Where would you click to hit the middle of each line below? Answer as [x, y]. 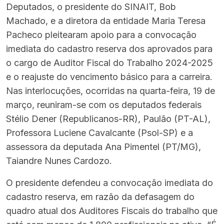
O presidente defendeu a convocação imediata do [109, 183]
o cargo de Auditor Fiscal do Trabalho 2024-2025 [109, 63]
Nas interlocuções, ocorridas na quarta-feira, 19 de [110, 91]
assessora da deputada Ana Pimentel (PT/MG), [103, 147]
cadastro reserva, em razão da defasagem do [100, 197]
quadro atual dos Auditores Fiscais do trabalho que [112, 211]
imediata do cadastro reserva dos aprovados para [109, 49]
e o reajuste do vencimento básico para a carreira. [109, 77]
